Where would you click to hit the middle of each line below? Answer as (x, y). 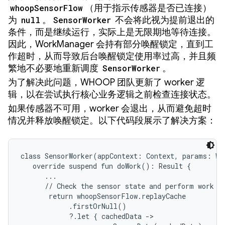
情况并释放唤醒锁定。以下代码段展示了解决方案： (112, 120)
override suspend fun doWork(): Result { (106, 166)
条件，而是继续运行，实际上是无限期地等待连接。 (112, 32)
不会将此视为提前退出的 (164, 20)
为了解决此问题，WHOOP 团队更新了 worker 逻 (106, 82)
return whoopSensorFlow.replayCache (103, 196)
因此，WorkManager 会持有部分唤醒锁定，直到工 (111, 44)
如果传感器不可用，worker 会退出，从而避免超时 (110, 108)
